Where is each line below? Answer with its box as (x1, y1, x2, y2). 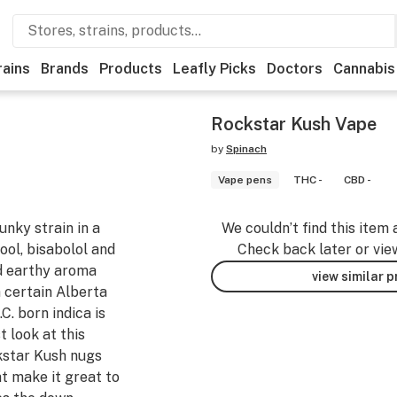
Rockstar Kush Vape (211, 113, 377, 135)
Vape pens (218, 174, 272, 186)
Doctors (267, 60, 323, 77)
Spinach (226, 143, 267, 155)
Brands (41, 60, 89, 77)
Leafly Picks (173, 60, 256, 77)
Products (99, 60, 162, 77)
